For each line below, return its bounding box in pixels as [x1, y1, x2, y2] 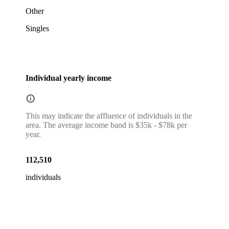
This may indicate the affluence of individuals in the [26, 111, 192, 121]
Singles [26, 24, 49, 33]
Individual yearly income [26, 73, 111, 82]
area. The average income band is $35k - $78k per [26, 121, 187, 130]
